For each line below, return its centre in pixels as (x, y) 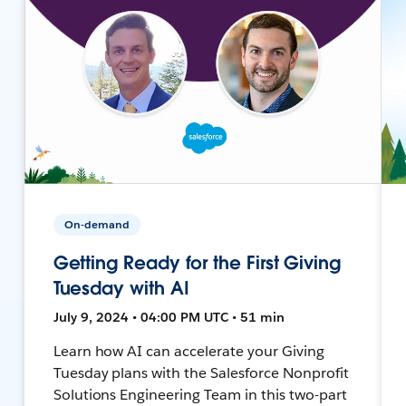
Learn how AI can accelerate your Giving (188, 351)
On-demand (97, 224)
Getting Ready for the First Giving (197, 262)
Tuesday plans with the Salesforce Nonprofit (201, 372)
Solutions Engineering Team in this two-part (200, 394)
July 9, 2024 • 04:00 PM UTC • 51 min (169, 317)
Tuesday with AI (121, 288)
